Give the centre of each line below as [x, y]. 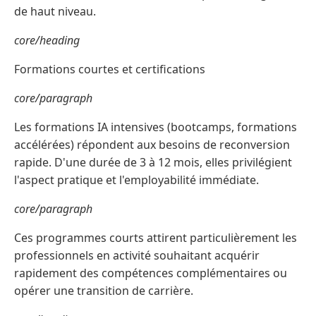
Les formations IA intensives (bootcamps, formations [156, 127]
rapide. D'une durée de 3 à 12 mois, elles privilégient [153, 163]
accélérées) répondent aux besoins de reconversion [152, 145]
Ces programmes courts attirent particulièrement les [156, 238]
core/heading [47, 41]
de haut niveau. [55, 12]
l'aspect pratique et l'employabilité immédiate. [136, 180]
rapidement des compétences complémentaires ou [151, 273]
